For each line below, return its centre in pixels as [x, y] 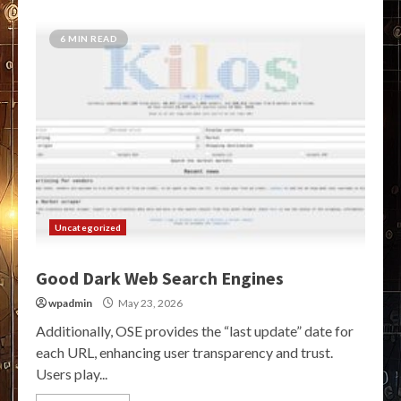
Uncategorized [88, 227]
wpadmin [70, 303]
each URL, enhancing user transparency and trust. [184, 352]
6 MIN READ [89, 38]
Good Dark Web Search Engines [160, 278]
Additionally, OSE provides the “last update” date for [195, 331]
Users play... [72, 374]
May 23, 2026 [149, 303]
